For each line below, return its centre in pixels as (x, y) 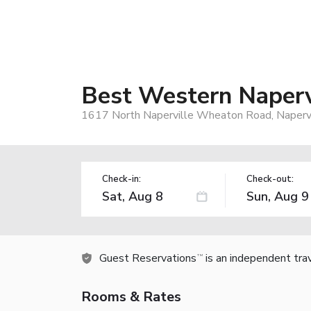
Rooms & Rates (131, 296)
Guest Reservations (148, 258)
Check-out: (270, 179)
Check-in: (121, 179)
